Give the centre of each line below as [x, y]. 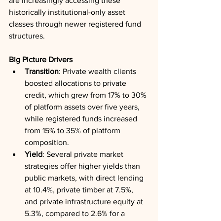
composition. [47, 142]
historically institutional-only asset [68, 12]
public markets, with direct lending [85, 178]
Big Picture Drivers [41, 59]
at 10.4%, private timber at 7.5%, [80, 190]
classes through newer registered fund [76, 24]
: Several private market [84, 154]
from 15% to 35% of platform [74, 130]
